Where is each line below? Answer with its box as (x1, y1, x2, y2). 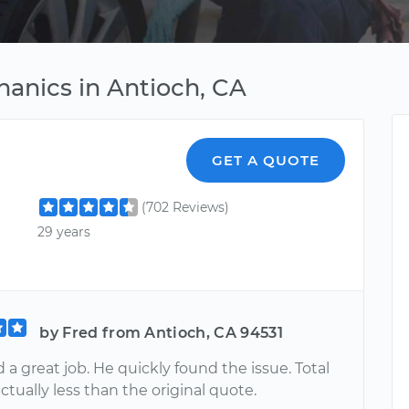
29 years (37, 224, 91, 241)
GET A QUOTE (212, 152, 320, 169)
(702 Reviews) (142, 199, 230, 215)
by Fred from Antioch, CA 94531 (39, 324, 283, 341)
